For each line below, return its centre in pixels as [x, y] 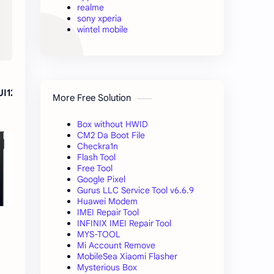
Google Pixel [101, 180]
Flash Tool [96, 157]
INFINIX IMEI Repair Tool [124, 224]
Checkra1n [98, 146]
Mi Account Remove [116, 246]
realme [91, 8]
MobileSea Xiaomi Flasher [127, 257]
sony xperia [99, 19]
